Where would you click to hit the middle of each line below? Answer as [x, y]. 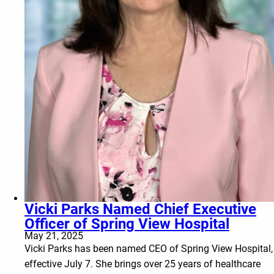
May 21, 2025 [54, 236]
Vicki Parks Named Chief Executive [140, 209]
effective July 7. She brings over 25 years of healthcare [143, 264]
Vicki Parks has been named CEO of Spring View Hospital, [149, 249]
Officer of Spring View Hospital [127, 224]
